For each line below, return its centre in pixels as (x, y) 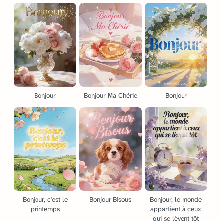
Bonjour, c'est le (45, 200)
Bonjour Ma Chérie (110, 95)
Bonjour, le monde (176, 200)
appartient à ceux (176, 209)
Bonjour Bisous (110, 200)
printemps (45, 209)
